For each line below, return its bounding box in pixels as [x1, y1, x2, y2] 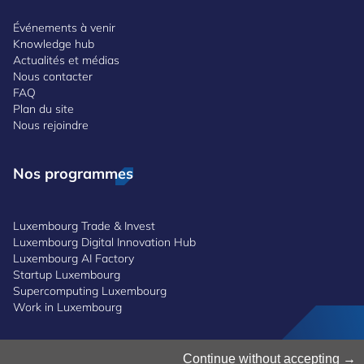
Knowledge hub [13, 36, 94, 51]
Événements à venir [13, 19, 115, 35]
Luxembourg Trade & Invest [13, 218, 155, 233]
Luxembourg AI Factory [13, 250, 134, 266]
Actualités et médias [13, 52, 119, 67]
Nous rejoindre [13, 117, 89, 132]
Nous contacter [13, 68, 93, 84]
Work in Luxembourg [13, 299, 122, 314]
